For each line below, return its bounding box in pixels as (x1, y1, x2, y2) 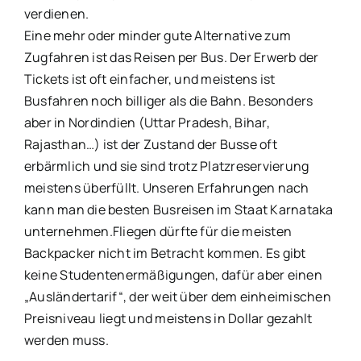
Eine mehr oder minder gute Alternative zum (24, 26, 292, 44)
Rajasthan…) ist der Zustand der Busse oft (24, 135, 277, 153)
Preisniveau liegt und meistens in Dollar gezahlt (24, 309, 313, 327)
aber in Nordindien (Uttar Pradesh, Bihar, (24, 113, 270, 131)
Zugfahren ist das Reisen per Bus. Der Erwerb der (24, 48, 319, 66)
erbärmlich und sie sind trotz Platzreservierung (24, 156, 309, 175)
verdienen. (24, 4, 89, 23)
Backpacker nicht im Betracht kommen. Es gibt (24, 243, 306, 262)
